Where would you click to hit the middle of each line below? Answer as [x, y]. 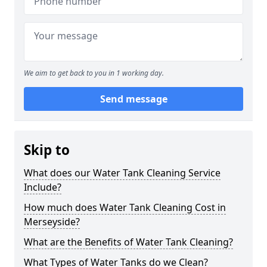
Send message [133, 99]
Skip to [47, 150]
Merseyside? [52, 222]
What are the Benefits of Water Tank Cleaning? [128, 242]
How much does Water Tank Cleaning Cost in [125, 207]
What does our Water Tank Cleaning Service [122, 173]
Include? [43, 187]
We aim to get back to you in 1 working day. [94, 73]
